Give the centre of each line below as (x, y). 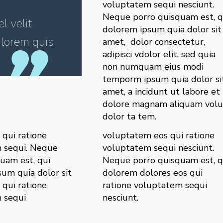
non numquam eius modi (153, 67)
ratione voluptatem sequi (155, 185)
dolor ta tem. (130, 117)
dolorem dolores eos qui (153, 173)
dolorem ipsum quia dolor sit (162, 30)
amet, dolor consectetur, (154, 42)
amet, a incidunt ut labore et (162, 92)
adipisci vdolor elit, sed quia (159, 55)
